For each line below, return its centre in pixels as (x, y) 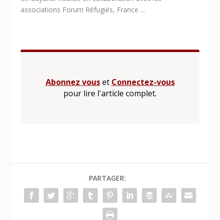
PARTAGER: (108, 178)
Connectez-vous (143, 82)
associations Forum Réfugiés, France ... (83, 9)
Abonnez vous (73, 82)
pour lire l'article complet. (110, 93)
